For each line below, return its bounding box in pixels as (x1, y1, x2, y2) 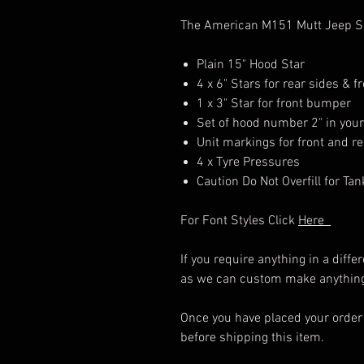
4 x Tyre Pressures (197, 154, 300, 171)
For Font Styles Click (180, 213, 298, 230)
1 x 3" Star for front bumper (197, 96, 351, 113)
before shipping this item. (180, 330, 324, 347)
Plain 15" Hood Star (197, 57, 305, 74)
